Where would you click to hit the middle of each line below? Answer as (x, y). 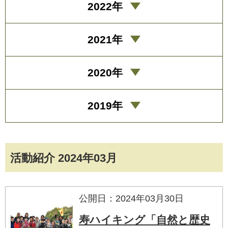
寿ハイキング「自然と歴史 (144, 219)
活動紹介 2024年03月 (64, 158)
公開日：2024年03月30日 (131, 198)
